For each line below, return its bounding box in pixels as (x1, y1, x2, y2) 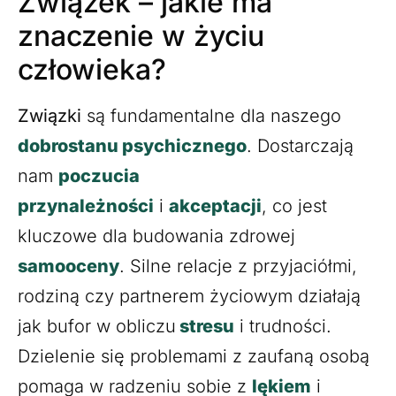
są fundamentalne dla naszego (81, 104, 341, 126)
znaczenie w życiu (18, 18, 264, 53)
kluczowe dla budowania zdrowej (18, 225, 295, 247)
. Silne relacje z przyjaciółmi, (119, 255, 357, 277)
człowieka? (18, 51, 166, 87)
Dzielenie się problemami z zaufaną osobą (18, 345, 369, 367)
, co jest (262, 194, 327, 217)
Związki (18, 104, 81, 126)
